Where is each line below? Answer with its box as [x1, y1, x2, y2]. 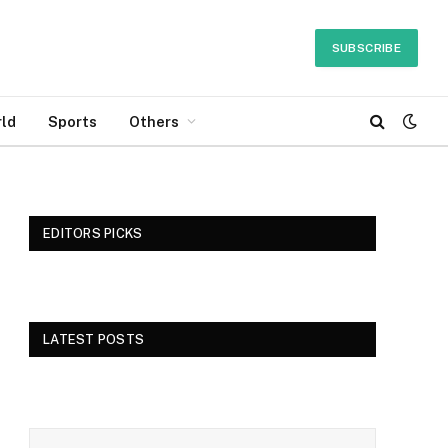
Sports [48, 112, 97, 130]
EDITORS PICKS [43, 226, 143, 241]
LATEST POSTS [43, 332, 145, 347]
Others [129, 112, 179, 130]
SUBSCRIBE [331, 41, 401, 55]
